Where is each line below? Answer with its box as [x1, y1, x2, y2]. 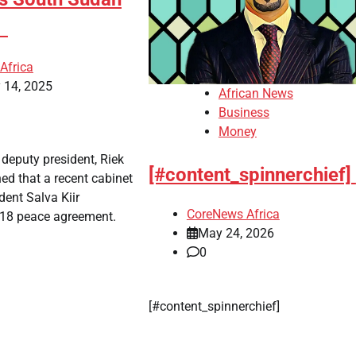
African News [218, 86, 293, 102]
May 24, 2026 [197, 225, 274, 241]
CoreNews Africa [186, 206, 280, 222]
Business [218, 105, 269, 121]
